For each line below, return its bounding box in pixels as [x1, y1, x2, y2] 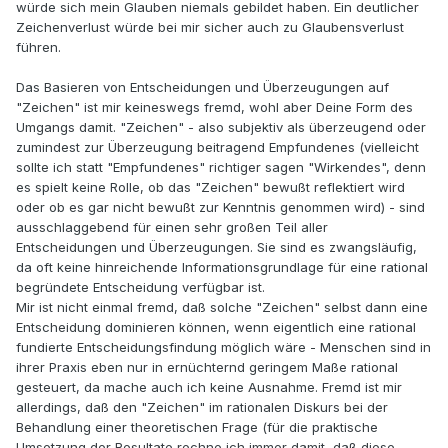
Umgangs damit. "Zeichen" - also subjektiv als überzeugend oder [16, 119, 426, 136]
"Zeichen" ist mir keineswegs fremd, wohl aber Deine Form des [16, 99, 413, 116]
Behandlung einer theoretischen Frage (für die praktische [16, 419, 378, 436]
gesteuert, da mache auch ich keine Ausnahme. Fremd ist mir [16, 379, 402, 396]
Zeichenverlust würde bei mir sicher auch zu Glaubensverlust [16, 19, 404, 36]
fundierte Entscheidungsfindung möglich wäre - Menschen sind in [16, 339, 431, 356]
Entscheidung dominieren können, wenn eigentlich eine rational [16, 319, 416, 336]
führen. [16, 39, 61, 56]
